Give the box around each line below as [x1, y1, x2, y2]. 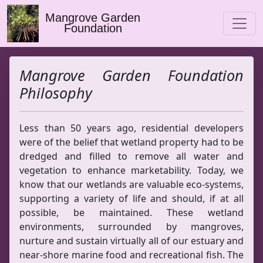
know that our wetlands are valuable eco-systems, [19, 178, 244, 191]
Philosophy [19, 83, 92, 103]
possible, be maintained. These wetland [19, 206, 244, 219]
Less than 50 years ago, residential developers [19, 122, 244, 134]
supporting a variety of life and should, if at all [19, 192, 244, 205]
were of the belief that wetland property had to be [19, 136, 244, 149]
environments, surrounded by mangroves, [19, 220, 244, 233]
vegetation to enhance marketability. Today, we [19, 164, 244, 177]
